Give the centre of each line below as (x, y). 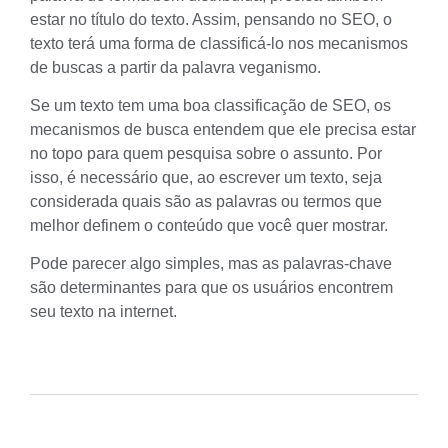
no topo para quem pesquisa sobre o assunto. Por (206, 153)
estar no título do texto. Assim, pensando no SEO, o (211, 19)
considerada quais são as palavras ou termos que (206, 201)
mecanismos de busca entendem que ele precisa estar (223, 129)
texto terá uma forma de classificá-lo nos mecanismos (219, 43)
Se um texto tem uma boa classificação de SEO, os (210, 105)
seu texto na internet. (103, 312)
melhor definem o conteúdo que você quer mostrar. (209, 225)
